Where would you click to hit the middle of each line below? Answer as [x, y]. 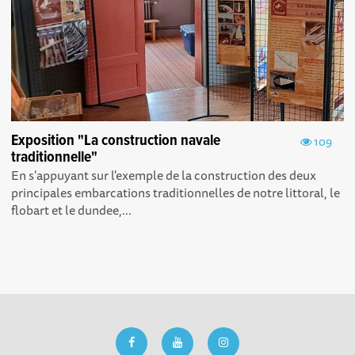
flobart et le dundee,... [72, 210]
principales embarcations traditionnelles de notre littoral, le [176, 192]
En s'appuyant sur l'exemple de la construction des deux [164, 175]
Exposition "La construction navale [116, 141]
